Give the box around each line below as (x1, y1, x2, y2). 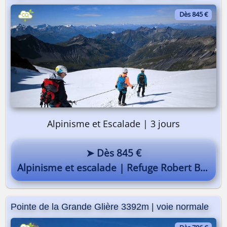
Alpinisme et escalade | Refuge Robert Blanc (17, 161, 201, 174)
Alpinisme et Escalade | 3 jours (47, 117, 180, 130)
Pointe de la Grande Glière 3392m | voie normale (11, 201, 209, 212)
